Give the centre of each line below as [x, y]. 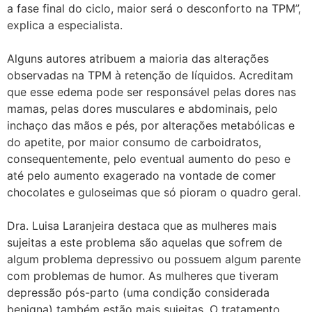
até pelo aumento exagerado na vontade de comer [141, 176]
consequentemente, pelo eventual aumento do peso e [149, 159]
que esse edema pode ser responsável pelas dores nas [151, 92]
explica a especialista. [65, 25]
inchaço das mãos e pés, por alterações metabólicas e [151, 126]
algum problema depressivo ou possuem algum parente [154, 259]
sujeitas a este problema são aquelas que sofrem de [145, 243]
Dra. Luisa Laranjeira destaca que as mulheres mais [142, 226]
